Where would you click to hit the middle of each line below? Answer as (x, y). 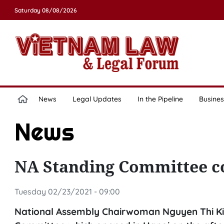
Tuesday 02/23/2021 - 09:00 (67, 191)
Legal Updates (97, 99)
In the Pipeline (160, 99)
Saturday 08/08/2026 (45, 10)
